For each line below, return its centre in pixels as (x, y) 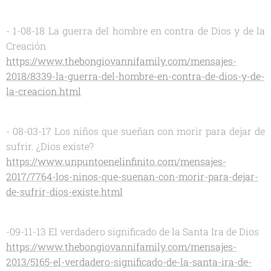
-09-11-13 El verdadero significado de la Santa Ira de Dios (132, 231)
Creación (26, 45)
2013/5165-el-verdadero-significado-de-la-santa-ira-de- (129, 261)
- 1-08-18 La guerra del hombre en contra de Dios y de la (135, 30)
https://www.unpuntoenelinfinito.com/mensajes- (116, 161)
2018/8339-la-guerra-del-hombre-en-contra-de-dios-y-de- (135, 76)
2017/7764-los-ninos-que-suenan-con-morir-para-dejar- (132, 176)
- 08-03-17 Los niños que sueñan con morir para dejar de (135, 131)
